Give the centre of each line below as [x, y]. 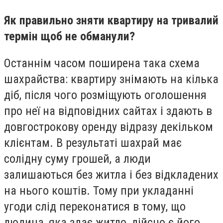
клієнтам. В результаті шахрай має [93, 143]
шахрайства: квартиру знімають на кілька [111, 79]
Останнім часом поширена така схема [102, 63]
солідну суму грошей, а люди [77, 159]
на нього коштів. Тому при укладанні [99, 190]
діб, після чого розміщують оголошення [105, 95]
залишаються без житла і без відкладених [111, 174]
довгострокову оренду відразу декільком [109, 127]
